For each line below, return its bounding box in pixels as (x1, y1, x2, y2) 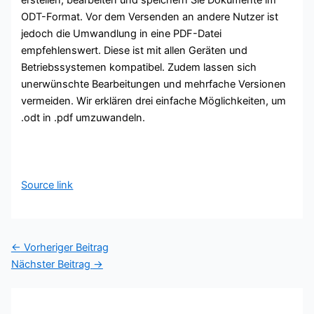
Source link (21, 178, 74, 191)
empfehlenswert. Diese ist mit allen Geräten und (21, 43, 248, 57)
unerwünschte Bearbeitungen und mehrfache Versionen (21, 77, 287, 90)
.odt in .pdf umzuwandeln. (21, 111, 146, 124)
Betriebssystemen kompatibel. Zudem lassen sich (21, 60, 257, 74)
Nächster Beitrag (11, 258, 93, 271)
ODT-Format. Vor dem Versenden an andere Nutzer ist (21, 10, 279, 23)
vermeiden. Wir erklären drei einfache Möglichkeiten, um (21, 94, 287, 107)
